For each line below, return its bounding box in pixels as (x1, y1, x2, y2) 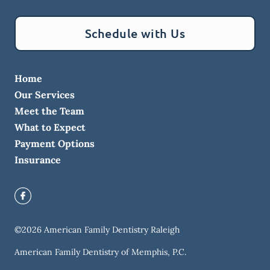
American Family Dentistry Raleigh (44, 224, 180, 236)
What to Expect (14, 121, 86, 134)
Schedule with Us (84, 25, 186, 42)
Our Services (14, 89, 75, 101)
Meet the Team (14, 105, 84, 118)
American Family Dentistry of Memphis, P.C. (14, 246, 186, 258)
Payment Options (14, 137, 95, 150)
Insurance (14, 154, 61, 166)
